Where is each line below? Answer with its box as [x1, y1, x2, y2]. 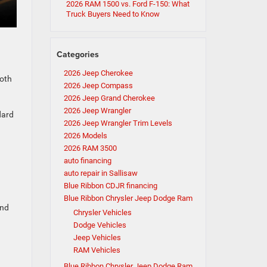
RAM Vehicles [73, 246, 120, 254]
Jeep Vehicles [73, 233, 121, 242]
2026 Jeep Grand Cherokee [63, 94, 155, 103]
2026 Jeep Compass [63, 81, 133, 90]
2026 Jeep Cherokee [63, 69, 133, 77]
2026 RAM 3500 [63, 144, 117, 153]
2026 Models [63, 131, 107, 140]
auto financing [63, 156, 111, 165]
